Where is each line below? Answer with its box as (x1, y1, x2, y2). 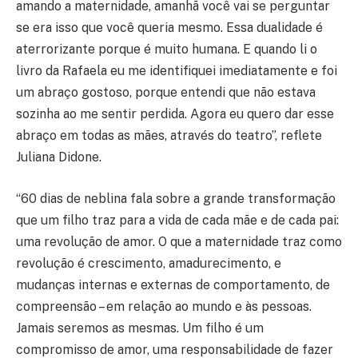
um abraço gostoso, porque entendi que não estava (16, 85, 316, 101)
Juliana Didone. (16, 149, 101, 165)
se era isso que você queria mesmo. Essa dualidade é (16, 20, 323, 36)
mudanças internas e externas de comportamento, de (16, 276, 330, 292)
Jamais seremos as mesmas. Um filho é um (16, 320, 264, 336)
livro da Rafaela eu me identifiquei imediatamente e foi (16, 63, 337, 79)
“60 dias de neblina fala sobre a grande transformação (16, 190, 336, 206)
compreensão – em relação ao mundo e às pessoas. (16, 298, 312, 314)
